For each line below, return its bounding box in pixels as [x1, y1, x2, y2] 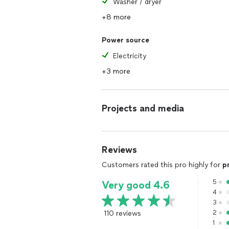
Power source [102, 36, 149, 44]
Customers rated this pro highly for [102, 161, 222, 169]
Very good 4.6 [102, 179, 170, 191]
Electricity [113, 52, 146, 60]
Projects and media [102, 103, 184, 114]
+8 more [102, 13, 131, 21]
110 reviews [104, 209, 141, 218]
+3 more [102, 67, 130, 76]
